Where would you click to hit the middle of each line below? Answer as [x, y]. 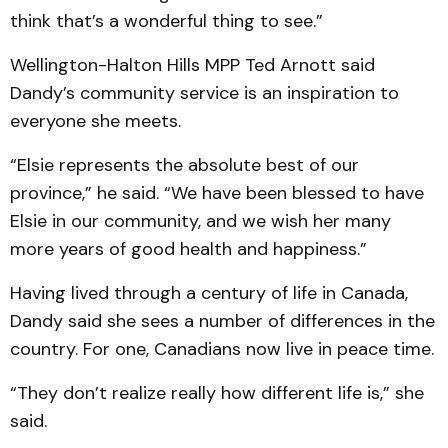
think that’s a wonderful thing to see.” [166, 21]
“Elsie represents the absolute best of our [184, 165]
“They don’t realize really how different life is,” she [217, 393]
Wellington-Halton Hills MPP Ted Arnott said [192, 65]
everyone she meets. [95, 121]
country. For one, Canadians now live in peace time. [222, 349]
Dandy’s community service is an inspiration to [204, 93]
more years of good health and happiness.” [188, 249]
